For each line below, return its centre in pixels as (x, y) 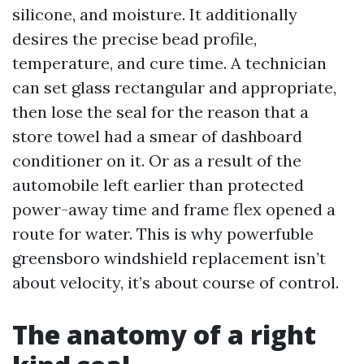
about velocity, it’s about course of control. (175, 282)
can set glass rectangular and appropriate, (174, 87)
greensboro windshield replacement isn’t (169, 258)
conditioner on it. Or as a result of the (157, 160)
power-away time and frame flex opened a (174, 209)
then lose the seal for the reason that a (160, 112)
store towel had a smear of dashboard (157, 136)
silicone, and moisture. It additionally (155, 14)
